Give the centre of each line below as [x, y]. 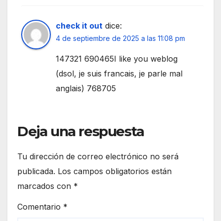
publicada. [36, 171]
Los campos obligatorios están [115, 171]
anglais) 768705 [86, 88]
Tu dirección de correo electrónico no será [98, 156]
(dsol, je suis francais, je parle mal [119, 73]
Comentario [40, 207]
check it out [79, 25]
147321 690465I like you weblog [117, 58]
